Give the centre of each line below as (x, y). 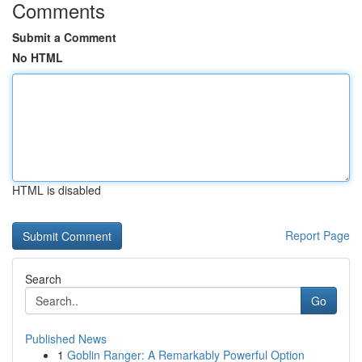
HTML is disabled (57, 190)
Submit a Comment (64, 37)
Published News (66, 339)
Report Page (318, 235)
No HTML (38, 57)
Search (43, 279)
